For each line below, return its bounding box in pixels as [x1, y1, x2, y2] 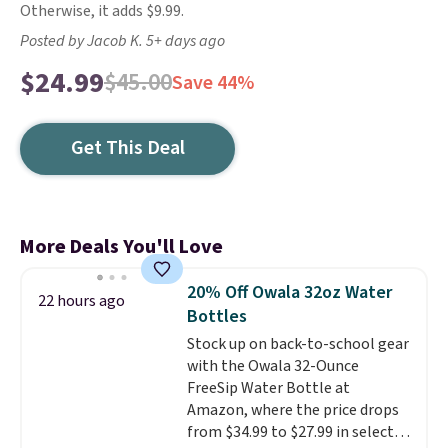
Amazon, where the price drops [186, 399, 399, 421]
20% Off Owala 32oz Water [186, 280, 393, 305]
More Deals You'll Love [20, 233, 223, 261]
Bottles [186, 304, 247, 329]
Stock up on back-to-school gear [186, 333, 409, 355]
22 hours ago [38, 290, 125, 312]
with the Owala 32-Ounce [186, 355, 359, 377]
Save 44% [172, 69, 254, 97]
